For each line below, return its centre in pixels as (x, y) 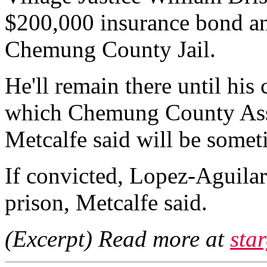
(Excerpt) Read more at (117, 239)
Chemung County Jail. (110, 49)
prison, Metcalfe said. (106, 202)
